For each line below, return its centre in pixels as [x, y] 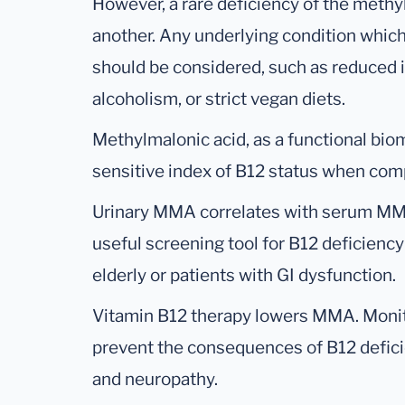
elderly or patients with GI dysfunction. [244, 276]
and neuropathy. [155, 380]
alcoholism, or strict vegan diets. [219, 99]
